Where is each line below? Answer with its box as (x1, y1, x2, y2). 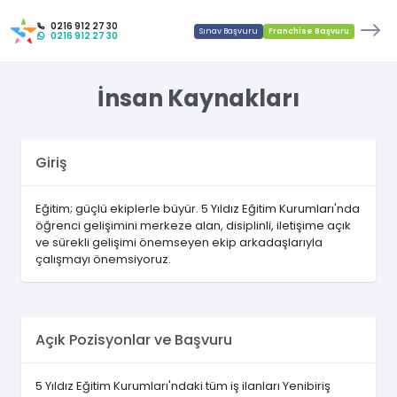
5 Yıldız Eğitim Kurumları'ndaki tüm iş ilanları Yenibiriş (35, 378, 331, 395)
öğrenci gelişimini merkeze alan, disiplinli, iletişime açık (35, 217, 351, 235)
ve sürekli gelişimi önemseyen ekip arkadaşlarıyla (35, 234, 323, 252)
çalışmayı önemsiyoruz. (35, 251, 171, 269)
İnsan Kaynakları (97, 82, 300, 115)
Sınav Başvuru (199, 25, 258, 36)
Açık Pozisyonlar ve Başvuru (35, 330, 232, 351)
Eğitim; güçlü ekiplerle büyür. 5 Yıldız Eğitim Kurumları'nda (35, 200, 360, 218)
